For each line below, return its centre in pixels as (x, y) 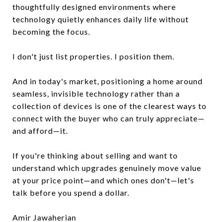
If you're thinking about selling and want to (95, 155)
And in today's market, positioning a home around (108, 81)
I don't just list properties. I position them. (93, 56)
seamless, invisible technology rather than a (96, 93)
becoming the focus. (51, 31)
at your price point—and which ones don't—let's (103, 180)
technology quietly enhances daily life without (101, 19)
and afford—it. (40, 130)
